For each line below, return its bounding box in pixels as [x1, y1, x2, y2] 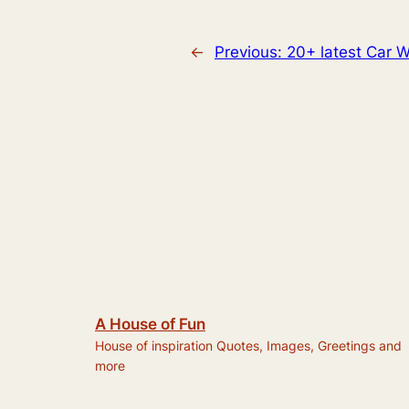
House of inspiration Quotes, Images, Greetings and [95, 337, 402, 353]
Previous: [215, 42, 287, 61]
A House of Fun [95, 314, 205, 333]
